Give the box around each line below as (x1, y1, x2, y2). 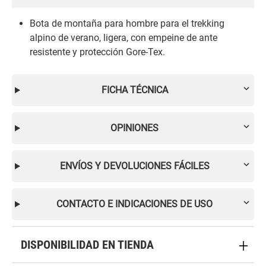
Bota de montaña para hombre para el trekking (30, 17, 224, 29)
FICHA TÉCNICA (101, 84, 168, 96)
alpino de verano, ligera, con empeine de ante (30, 31, 217, 43)
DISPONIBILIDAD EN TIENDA (21, 237, 154, 252)
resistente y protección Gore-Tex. (30, 46, 165, 58)
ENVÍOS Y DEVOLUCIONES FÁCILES (59, 160, 210, 172)
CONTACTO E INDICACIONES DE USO (56, 198, 213, 210)
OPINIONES (110, 122, 159, 134)
